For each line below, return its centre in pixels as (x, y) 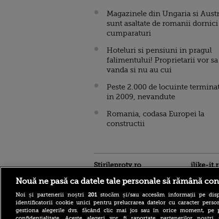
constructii (126, 123)
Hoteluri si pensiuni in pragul (159, 50)
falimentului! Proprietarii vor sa (162, 60)
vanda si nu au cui (139, 70)
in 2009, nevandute (141, 97)
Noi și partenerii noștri (52, 195)
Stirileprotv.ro (118, 164)
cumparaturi (129, 33)
